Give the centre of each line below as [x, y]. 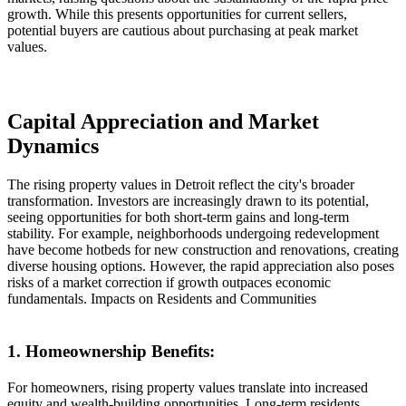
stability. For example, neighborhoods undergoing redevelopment [193, 234]
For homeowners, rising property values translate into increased [188, 387]
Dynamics [53, 146]
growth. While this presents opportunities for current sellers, [177, 14]
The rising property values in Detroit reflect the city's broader [181, 185]
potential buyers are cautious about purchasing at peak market [183, 31]
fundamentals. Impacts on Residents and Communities [162, 299]
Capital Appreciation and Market [163, 122]
